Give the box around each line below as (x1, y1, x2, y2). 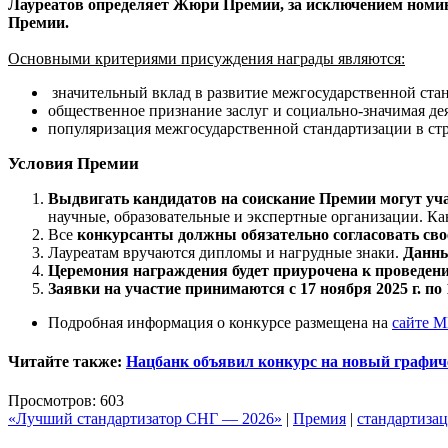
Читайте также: (8, 352, 126, 370)
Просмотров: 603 (8, 392, 124, 410)
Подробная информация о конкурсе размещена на (48, 313, 392, 331)
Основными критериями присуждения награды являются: (8, 49, 405, 67)
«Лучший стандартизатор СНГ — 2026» (8, 410, 282, 428)
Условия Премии (8, 153, 143, 173)
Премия (293, 410, 346, 428)
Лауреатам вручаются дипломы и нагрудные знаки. (48, 243, 403, 261)
